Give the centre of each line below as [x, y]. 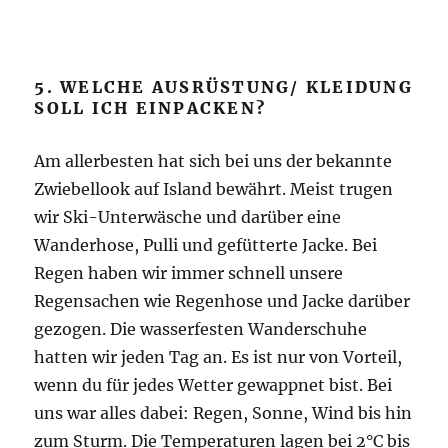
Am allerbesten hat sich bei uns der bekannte [213, 161]
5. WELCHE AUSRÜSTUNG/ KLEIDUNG [223, 87]
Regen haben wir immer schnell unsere [189, 273]
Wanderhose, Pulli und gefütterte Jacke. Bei [206, 245]
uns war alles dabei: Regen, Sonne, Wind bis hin [223, 413]
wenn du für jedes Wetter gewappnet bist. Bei [213, 385]
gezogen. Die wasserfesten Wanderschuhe [201, 329]
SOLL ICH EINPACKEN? [150, 108]
